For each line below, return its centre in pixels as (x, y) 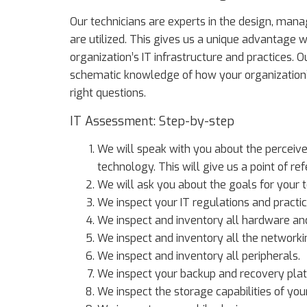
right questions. (108, 93)
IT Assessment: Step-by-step (152, 121)
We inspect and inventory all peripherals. (199, 256)
